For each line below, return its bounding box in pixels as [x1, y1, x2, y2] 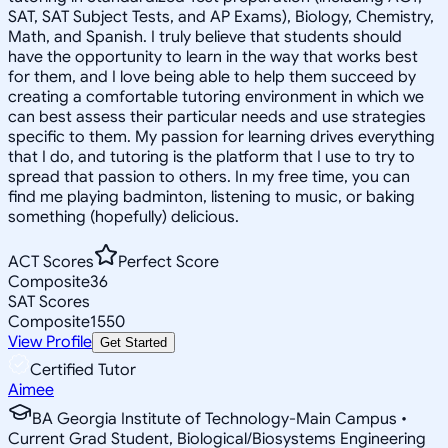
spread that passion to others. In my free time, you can [8, 166, 410, 187]
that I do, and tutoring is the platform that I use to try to [8, 146, 415, 167]
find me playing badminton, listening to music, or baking [8, 186, 415, 207]
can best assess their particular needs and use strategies [8, 106, 426, 127]
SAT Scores [8, 291, 90, 312]
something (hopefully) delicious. [8, 206, 239, 227]
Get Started [100, 334, 167, 350]
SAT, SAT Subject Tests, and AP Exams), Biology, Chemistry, [8, 6, 434, 27]
